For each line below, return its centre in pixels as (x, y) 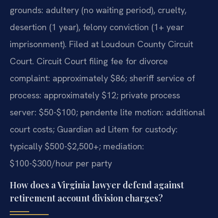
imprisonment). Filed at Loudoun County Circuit (101, 44)
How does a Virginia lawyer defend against (97, 185)
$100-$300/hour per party (61, 163)
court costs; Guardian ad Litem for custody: (94, 129)
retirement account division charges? (86, 198)
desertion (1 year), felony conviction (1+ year (97, 27)
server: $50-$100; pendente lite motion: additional (108, 112)
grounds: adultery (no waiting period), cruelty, (98, 10)
